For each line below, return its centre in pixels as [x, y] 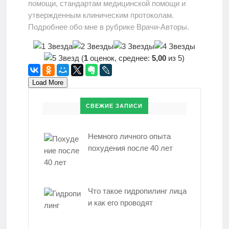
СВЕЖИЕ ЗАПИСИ [114, 106]
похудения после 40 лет [130, 148]
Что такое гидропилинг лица [137, 191]
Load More [48, 83]
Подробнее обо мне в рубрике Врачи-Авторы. [108, 27]
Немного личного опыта [129, 136]
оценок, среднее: [120, 58]
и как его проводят [120, 203]
